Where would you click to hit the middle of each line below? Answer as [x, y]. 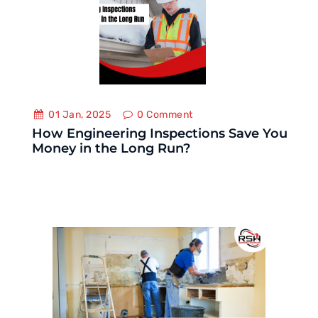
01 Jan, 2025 [78, 115]
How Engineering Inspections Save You [160, 133]
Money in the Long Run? [111, 148]
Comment [168, 115]
